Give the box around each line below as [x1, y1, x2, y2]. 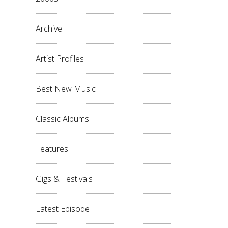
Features [36, 143, 68, 155]
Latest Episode [36, 203, 90, 215]
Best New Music [36, 83, 96, 95]
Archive [36, 23, 62, 35]
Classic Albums [36, 113, 89, 125]
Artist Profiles [36, 53, 84, 65]
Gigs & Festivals [36, 173, 93, 185]
